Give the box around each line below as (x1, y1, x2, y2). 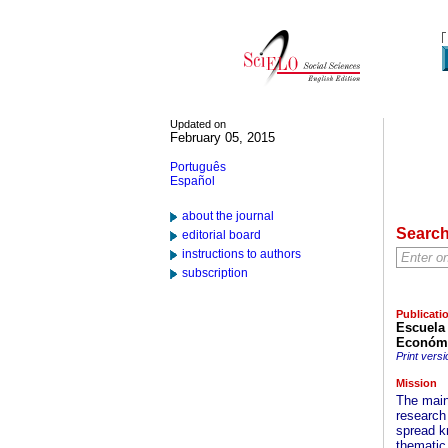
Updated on (170, 118, 226, 130)
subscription (182, 266, 248, 280)
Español (170, 174, 215, 188)
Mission (395, 377, 437, 389)
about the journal (182, 209, 274, 223)
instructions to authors (182, 247, 301, 261)
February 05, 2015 (170, 130, 275, 145)
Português (170, 160, 226, 174)
